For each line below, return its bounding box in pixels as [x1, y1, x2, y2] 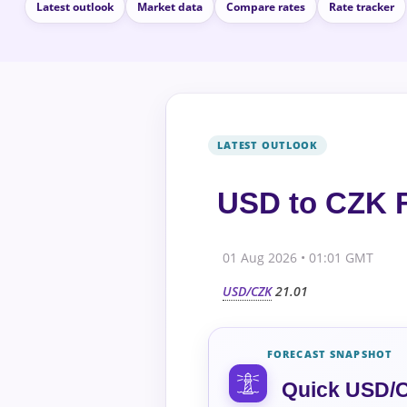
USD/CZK [223, 283, 272, 301]
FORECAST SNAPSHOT [267, 347, 393, 362]
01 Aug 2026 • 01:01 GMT [223, 249, 373, 267]
